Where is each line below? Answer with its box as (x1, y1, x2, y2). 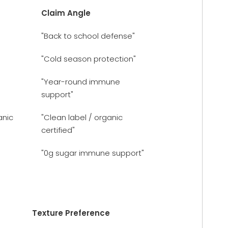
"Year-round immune (41, 76, 120, 87)
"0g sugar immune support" (41, 147, 144, 158)
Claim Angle (41, 7, 91, 18)
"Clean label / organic (41, 111, 123, 123)
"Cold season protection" (41, 53, 136, 64)
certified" (41, 124, 75, 135)
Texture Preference (32, 207, 110, 218)
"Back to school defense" (41, 30, 135, 41)
